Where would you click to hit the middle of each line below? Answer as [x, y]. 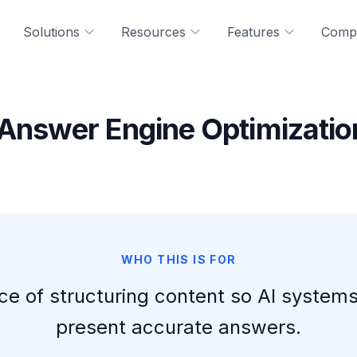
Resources [153, 32]
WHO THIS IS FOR [178, 259]
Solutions [51, 32]
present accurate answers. [178, 327]
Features [253, 32]
